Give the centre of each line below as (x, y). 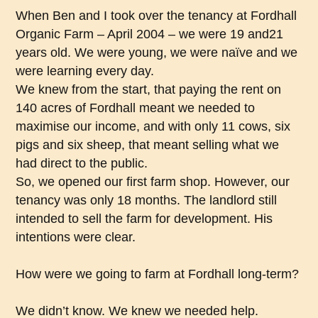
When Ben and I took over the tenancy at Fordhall (157, 16)
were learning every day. (85, 71)
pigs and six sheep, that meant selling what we (148, 145)
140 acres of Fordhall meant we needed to (136, 108)
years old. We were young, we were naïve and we (157, 53)
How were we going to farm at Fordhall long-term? (158, 274)
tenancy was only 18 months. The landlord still (147, 201)
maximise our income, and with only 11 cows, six (153, 127)
